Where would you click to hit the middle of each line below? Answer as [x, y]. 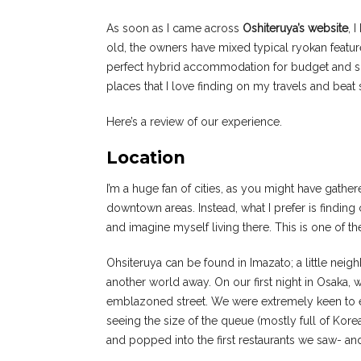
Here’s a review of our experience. [194, 122]
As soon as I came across [174, 29]
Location [146, 158]
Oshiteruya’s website [295, 29]
